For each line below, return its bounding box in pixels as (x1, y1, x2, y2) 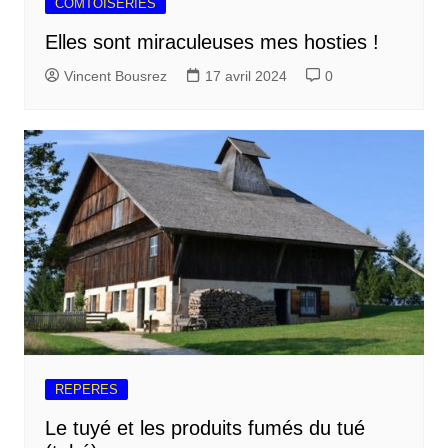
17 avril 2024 (204, 67, 287, 84)
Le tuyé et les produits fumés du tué (44, 416, 365, 439)
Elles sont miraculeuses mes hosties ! (44, 30, 379, 53)
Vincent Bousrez (63, 67, 167, 84)
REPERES (54, 381, 118, 397)
